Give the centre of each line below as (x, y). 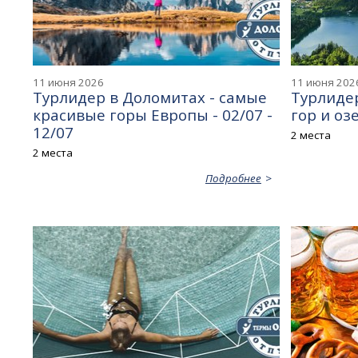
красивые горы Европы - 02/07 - (153, 114)
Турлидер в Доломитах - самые (150, 97)
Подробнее (233, 178)
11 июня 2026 (69, 82)
